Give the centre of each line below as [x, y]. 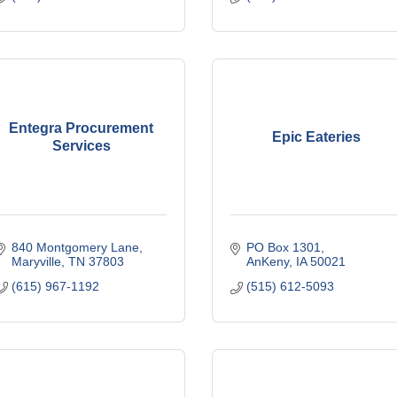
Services [81, 145]
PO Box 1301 [283, 247]
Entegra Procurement [81, 128]
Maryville [36, 261]
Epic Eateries [316, 136]
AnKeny [267, 261]
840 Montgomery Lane [75, 247]
